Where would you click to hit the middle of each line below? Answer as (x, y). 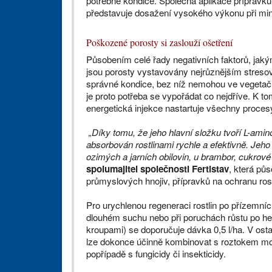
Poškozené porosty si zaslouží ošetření (159, 42)
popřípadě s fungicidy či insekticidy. (156, 253)
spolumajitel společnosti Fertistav (158, 169)
